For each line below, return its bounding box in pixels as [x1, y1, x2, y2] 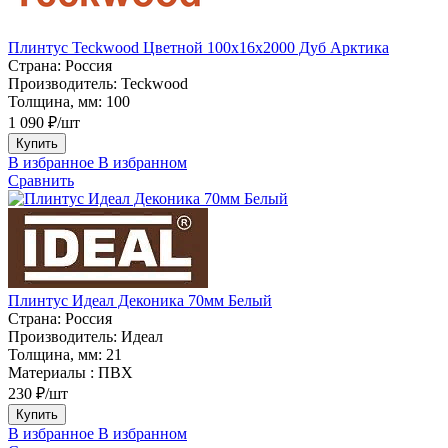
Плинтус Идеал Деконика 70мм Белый [8, 291, 272, 309]
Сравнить [8, 171, 74, 189]
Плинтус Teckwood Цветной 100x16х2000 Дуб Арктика [8, 38, 389, 56]
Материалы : [8, 363, 94, 381]
